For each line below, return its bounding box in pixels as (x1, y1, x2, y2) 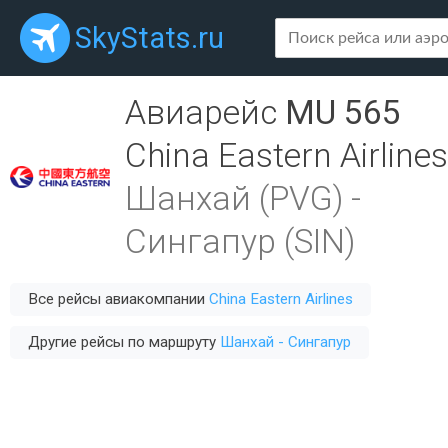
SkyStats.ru (75, 21, 224, 55)
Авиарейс (125, 93, 285, 132)
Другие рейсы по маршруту (28, 333, 220, 351)
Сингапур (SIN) (125, 222, 355, 261)
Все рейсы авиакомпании (28, 290, 209, 308)
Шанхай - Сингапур (220, 333, 351, 351)
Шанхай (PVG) (125, 179, 343, 218)
